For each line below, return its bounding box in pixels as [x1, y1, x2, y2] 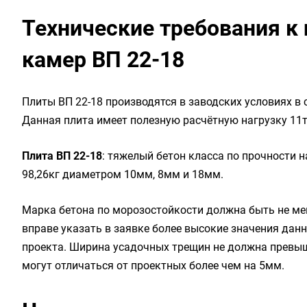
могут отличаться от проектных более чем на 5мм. [22, 259, 284, 272]
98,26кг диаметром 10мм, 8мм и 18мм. [22, 168, 223, 181]
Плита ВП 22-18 [22, 149, 102, 162]
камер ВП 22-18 [22, 47, 184, 73]
